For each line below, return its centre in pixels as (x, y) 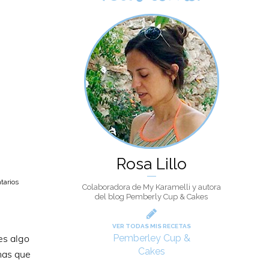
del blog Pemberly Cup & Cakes (152, 197)
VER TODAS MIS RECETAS (151, 226)
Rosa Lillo (151, 164)
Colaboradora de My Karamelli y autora (151, 187)
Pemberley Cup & (151, 238)
